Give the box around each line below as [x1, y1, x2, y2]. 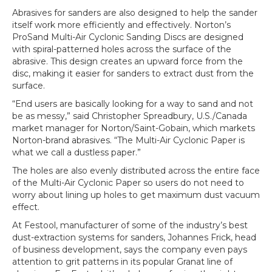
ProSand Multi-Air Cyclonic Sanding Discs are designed [12, 32, 243, 42]
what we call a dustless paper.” [12, 147, 141, 158]
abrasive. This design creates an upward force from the [12, 56, 243, 67]
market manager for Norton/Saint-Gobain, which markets [12, 123, 255, 134]
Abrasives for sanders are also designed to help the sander [12, 7, 257, 18]
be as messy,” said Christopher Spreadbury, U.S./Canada [12, 110, 247, 121]
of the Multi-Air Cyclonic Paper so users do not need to [12, 177, 244, 188]
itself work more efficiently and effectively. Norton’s [12, 19, 231, 30]
